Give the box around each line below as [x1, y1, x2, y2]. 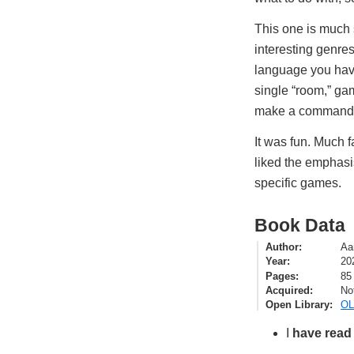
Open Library [265, 299, 330, 311]
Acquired [265, 284, 311, 296]
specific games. [254, 175, 341, 190]
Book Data [254, 214, 345, 235]
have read [292, 326, 352, 340]
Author [265, 241, 299, 253]
